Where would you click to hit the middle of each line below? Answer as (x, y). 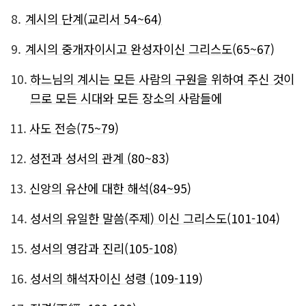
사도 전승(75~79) (74, 128)
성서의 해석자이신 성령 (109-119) (116, 278)
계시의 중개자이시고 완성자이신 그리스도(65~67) (150, 49)
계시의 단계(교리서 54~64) (94, 19)
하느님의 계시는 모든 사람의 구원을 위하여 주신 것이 (162, 79)
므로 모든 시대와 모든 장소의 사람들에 (126, 98)
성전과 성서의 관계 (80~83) (99, 158)
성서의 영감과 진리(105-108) (104, 248)
